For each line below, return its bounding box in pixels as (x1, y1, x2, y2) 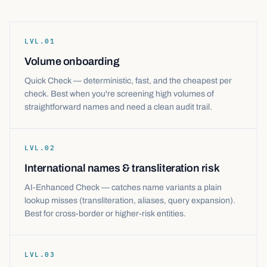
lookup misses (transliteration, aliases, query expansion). (24, 196, 235, 205)
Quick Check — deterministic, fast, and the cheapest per (24, 76, 232, 85)
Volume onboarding (24, 55, 120, 67)
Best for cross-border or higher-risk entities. (24, 209, 186, 218)
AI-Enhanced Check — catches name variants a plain (24, 183, 222, 192)
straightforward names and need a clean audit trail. (24, 103, 212, 111)
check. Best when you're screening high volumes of (24, 89, 214, 98)
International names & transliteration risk (24, 162, 220, 174)
